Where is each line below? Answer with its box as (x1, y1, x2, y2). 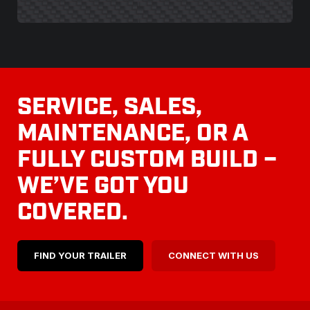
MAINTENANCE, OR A (17, 122, 248, 147)
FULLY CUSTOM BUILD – (17, 148, 277, 173)
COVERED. (17, 201, 128, 226)
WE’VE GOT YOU (17, 174, 189, 199)
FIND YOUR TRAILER (33, 249, 127, 261)
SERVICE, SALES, (17, 95, 202, 120)
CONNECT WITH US (167, 249, 259, 261)
